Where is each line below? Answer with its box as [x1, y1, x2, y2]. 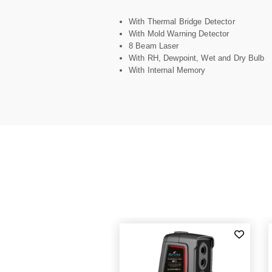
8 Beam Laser [129, 41, 179, 50]
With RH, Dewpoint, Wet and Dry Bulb [129, 53, 265, 63]
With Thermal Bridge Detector [129, 17, 235, 26]
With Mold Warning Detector [129, 29, 229, 38]
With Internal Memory [129, 66, 206, 75]
